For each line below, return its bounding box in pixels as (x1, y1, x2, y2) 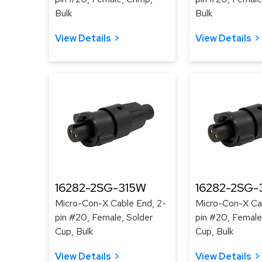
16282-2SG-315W (55, 180, 146, 195)
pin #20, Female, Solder (55, 211, 153, 223)
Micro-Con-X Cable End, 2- (55, 197, 166, 209)
